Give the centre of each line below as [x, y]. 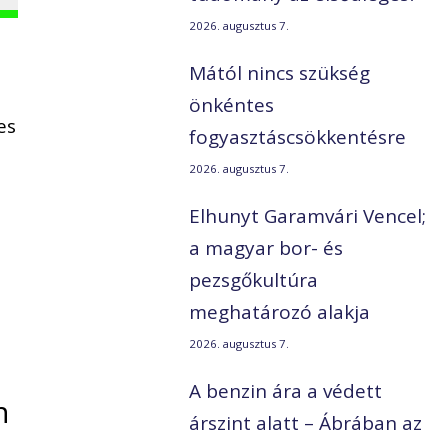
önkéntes [232, 105]
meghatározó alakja [280, 312]
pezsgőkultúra [254, 280]
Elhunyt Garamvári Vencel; [308, 216]
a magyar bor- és [266, 248]
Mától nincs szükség [280, 73]
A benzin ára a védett [286, 391]
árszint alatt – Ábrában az [306, 423]
